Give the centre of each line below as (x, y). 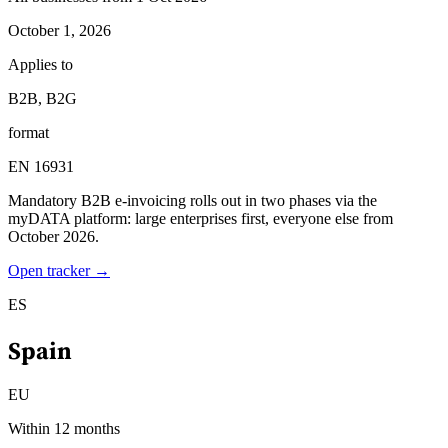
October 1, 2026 (59, 30)
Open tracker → (59, 270)
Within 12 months (64, 429)
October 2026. (53, 236)
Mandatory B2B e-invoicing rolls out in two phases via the (192, 200)
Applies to (40, 64)
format (28, 132)
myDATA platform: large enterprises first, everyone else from (200, 218)
